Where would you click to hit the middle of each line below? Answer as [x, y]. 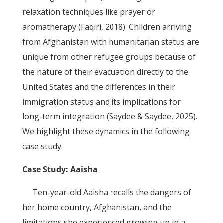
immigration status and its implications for [101, 102]
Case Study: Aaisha [60, 169]
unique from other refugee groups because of [109, 57]
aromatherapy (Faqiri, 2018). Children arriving [107, 27]
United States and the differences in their [99, 87]
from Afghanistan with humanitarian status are [111, 42]
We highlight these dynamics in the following [106, 131]
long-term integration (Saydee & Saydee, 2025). [110, 116]
